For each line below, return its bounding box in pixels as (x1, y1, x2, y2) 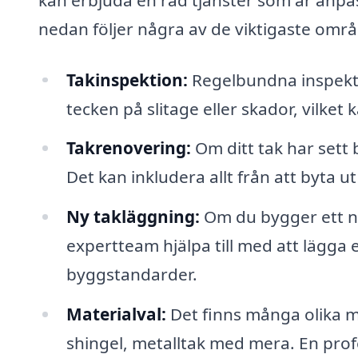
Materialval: (66, 303, 166, 326)
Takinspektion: (66, 68, 188, 91)
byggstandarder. (66, 263, 197, 286)
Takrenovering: (66, 137, 191, 160)
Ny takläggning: (66, 205, 200, 229)
